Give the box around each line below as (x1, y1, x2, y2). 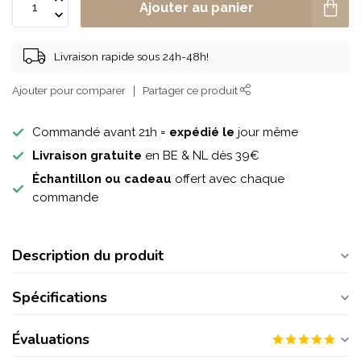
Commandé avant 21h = (32, 125, 169, 139)
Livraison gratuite (32, 148, 142, 163)
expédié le (169, 125, 234, 139)
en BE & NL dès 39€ (142, 148, 259, 163)
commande (32, 190, 98, 205)
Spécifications (12, 288, 107, 307)
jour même (234, 125, 298, 139)
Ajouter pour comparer (12, 84, 126, 97)
